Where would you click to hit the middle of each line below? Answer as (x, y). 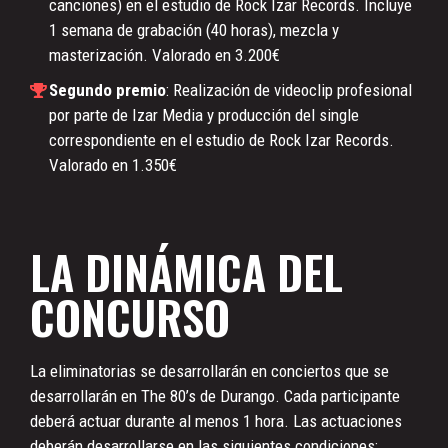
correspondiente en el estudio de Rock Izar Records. (221, 140)
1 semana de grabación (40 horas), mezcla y (193, 30)
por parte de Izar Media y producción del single (203, 115)
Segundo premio (107, 90)
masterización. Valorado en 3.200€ (164, 55)
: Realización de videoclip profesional (288, 90)
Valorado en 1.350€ (112, 165)
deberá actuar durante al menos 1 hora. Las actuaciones (216, 421)
